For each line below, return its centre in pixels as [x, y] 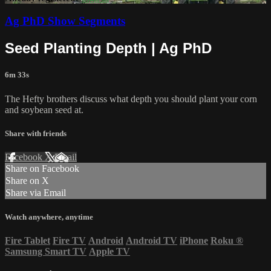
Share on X [27, 181]
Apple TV [109, 252]
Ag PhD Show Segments [65, 21]
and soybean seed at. [44, 109]
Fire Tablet [28, 241]
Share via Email [36, 193]
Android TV [152, 241]
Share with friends [36, 133]
